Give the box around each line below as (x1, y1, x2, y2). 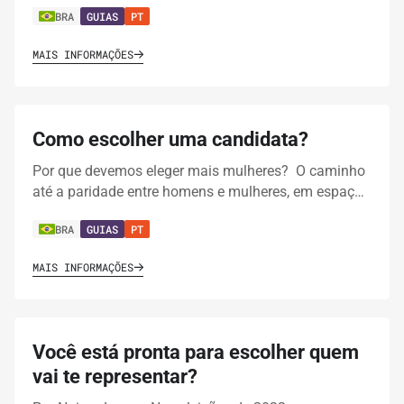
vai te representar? (32, 365, 197, 389)
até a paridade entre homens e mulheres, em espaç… (32, 183, 364, 201)
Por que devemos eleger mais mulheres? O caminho (32, 162, 365, 180)
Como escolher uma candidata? (32, 128, 308, 151)
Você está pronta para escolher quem (32, 341, 359, 364)
